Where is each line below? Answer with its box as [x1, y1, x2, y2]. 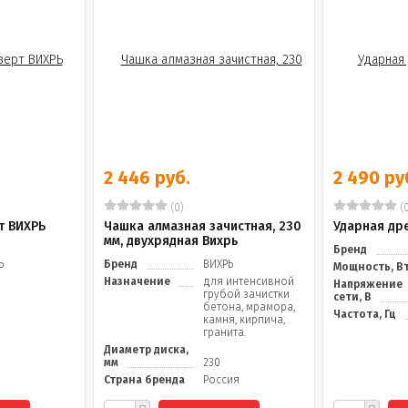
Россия [203, 373, 240, 386]
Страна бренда [104, 373, 185, 386]
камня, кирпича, [203, 313, 285, 326]
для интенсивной [203, 275, 294, 288]
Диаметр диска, [104, 343, 189, 356]
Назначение [104, 275, 170, 288]
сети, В [333, 291, 372, 303]
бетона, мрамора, [203, 301, 295, 313]
